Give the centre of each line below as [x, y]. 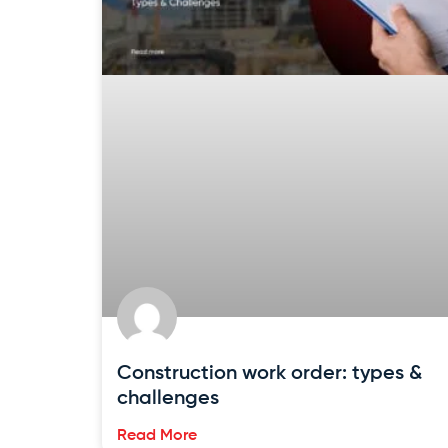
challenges [168, 398]
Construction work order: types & [269, 373]
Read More [157, 435]
